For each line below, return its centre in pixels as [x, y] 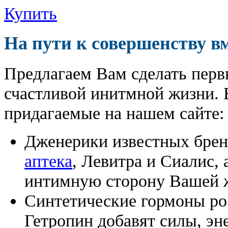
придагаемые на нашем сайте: [114, 113]
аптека [48, 161]
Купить [31, 13]
